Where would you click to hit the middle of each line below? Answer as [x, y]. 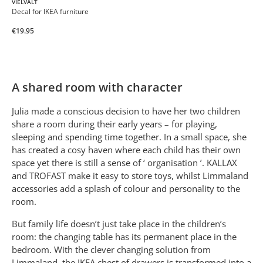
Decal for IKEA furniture [50, 11]
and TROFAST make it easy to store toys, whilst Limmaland [130, 176]
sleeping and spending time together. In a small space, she [129, 137]
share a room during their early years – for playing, [114, 124]
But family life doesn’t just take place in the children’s [119, 224]
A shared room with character [97, 87]
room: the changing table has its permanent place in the [124, 237]
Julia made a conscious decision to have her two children [126, 111]
